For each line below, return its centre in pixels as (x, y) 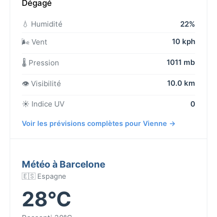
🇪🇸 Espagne (44, 176)
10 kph (184, 41)
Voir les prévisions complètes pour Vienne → (99, 123)
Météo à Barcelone (63, 164)
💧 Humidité (42, 24)
